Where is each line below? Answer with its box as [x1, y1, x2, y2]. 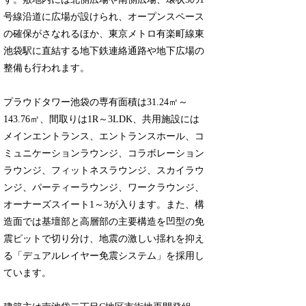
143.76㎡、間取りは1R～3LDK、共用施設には [3, 113, 200, 124]
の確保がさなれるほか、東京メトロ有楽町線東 [3, 28, 205, 39]
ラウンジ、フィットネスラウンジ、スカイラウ [3, 165, 205, 176]
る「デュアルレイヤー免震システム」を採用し [3, 250, 205, 261]
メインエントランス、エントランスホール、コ [3, 130, 205, 141]
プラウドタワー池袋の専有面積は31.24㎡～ [3, 96, 189, 107]
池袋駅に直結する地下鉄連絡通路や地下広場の [3, 45, 205, 56]
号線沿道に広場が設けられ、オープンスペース [3, 11, 205, 22]
